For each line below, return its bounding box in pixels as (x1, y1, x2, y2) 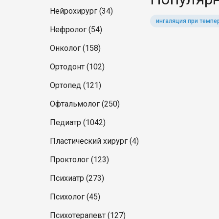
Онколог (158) (50, 44, 101, 53)
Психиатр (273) (50, 174, 104, 183)
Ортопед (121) (50, 81, 101, 90)
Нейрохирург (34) (50, 6, 113, 16)
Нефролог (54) (50, 25, 102, 34)
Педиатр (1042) (50, 118, 106, 127)
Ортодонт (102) (50, 62, 105, 71)
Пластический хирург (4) (50, 136, 139, 146)
